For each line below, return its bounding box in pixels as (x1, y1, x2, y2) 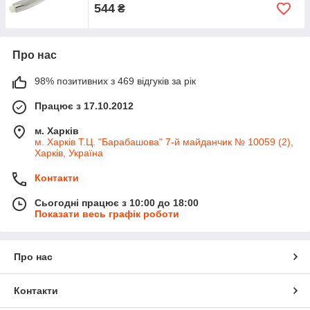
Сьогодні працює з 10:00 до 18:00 (35, 197, 199, 208)
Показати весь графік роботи (35, 208, 179, 219)
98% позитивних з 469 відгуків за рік (35, 75, 196, 86)
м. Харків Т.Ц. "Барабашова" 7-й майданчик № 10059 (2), (35, 136, 293, 147)
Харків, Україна (35, 147, 103, 158)
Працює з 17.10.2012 (35, 100, 134, 111)
